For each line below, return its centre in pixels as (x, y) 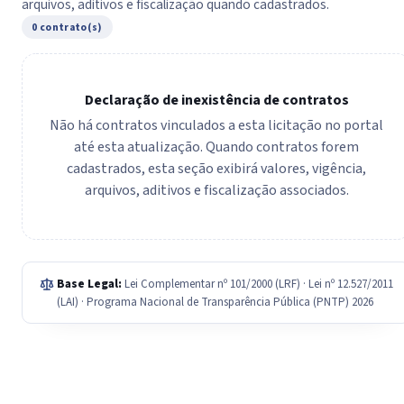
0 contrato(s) (67, 27)
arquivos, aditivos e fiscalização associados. (216, 190)
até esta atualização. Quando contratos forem (216, 147)
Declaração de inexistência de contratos (216, 100)
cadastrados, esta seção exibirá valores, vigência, (216, 168)
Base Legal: (89, 284)
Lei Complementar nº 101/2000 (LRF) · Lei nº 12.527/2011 (258, 284)
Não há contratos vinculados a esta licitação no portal (216, 125)
